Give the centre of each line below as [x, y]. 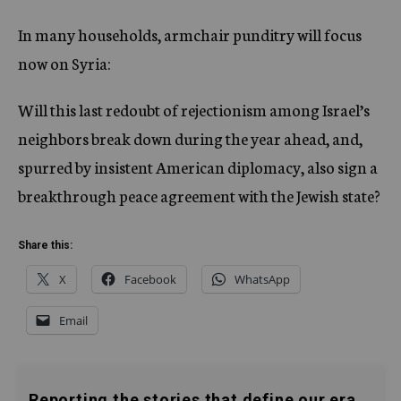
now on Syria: [64, 63]
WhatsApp [262, 279]
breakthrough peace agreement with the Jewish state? [199, 195]
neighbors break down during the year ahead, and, [190, 138]
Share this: [45, 245]
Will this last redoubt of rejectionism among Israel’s [194, 109]
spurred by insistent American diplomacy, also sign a [198, 166]
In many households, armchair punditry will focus [190, 34]
